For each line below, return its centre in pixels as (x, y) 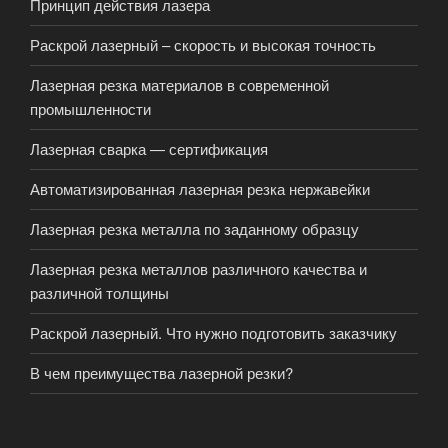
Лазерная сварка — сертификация (149, 149)
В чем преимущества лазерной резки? (161, 373)
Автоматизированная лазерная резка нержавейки (200, 189)
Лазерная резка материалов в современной (179, 85)
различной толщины (99, 293)
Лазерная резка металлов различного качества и (198, 269)
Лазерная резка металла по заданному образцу (194, 229)
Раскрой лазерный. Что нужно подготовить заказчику (213, 333)
